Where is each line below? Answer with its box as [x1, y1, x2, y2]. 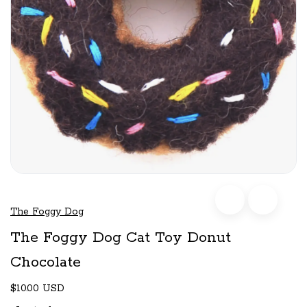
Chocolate [10, 252, 81, 272]
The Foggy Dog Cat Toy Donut [10, 228, 231, 247]
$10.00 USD [10, 282, 64, 295]
